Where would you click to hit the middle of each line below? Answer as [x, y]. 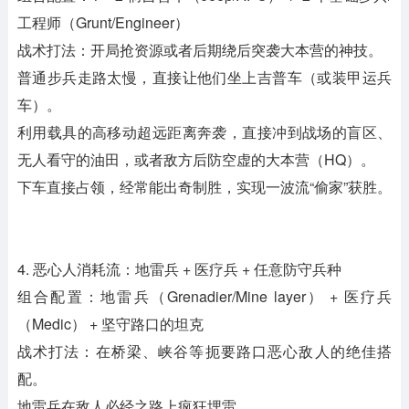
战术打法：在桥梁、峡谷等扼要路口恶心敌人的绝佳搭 [204, 351]
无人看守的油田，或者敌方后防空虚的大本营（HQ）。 [196, 160]
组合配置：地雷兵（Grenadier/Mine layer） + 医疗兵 [204, 297]
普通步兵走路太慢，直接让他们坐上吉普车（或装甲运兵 [204, 78]
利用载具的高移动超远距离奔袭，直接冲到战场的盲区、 [204, 132]
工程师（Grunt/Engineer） [103, 23]
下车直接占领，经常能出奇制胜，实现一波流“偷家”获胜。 [204, 187]
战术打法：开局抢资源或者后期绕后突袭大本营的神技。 [199, 50]
